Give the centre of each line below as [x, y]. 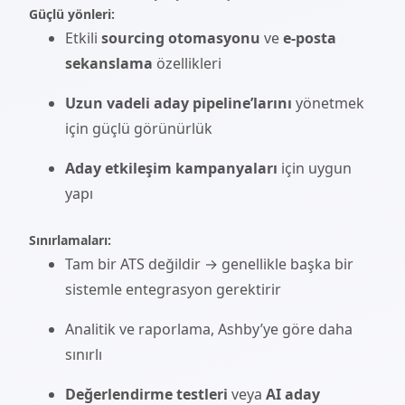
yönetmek [328, 103]
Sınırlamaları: [70, 240]
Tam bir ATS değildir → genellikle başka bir [209, 264]
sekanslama [109, 63]
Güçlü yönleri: [72, 14]
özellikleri [187, 63]
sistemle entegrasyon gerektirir [173, 289]
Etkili [83, 38]
